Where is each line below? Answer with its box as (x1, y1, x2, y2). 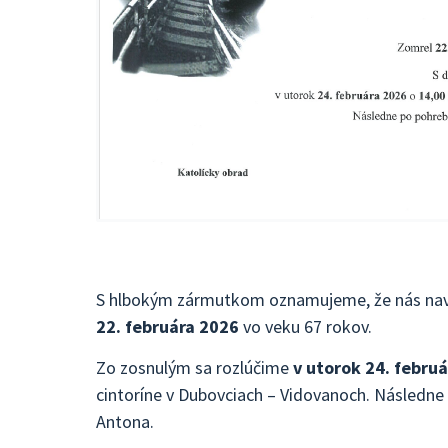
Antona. (96, 409, 154, 433)
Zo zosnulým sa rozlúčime (96, 355, 289, 379)
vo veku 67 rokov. (239, 315, 372, 339)
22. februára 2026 (96, 315, 239, 339)
